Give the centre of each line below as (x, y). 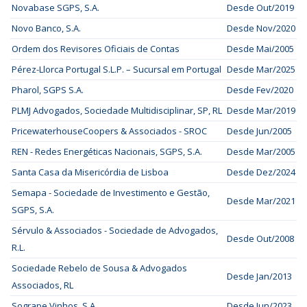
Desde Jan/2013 (259, 276)
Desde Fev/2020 (260, 90)
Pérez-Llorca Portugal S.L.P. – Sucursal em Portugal (116, 69)
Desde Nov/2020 (261, 28)
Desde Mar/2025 (261, 69)
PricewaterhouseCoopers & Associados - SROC (109, 131)
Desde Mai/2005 (260, 49)
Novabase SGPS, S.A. (56, 8)
